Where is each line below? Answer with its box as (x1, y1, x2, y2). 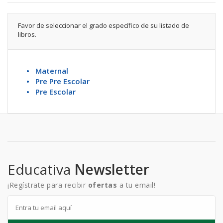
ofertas (88, 180, 117, 190)
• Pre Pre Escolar (26, 76, 90, 86)
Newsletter (74, 160, 149, 179)
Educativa (7, 160, 74, 179)
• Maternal (26, 66, 68, 76)
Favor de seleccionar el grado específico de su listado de (18, 21, 189, 30)
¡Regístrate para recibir (7, 180, 88, 190)
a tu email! (117, 180, 155, 190)
